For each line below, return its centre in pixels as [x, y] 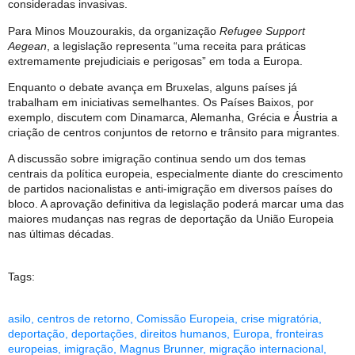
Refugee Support [262, 31]
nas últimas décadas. [61, 234]
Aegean [27, 46]
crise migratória [280, 319]
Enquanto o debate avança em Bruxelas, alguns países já [153, 87]
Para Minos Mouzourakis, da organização [114, 31]
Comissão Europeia [185, 319]
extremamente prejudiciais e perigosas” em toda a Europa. [155, 61]
